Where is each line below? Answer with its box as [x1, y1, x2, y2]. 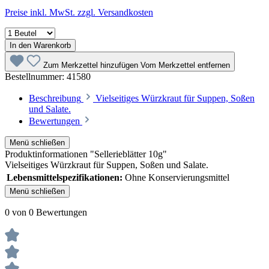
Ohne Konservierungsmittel [125, 172, 229, 183]
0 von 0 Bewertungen [5, 207, 87, 217]
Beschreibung [29, 92, 81, 103]
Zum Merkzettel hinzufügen [43, 60, 141, 70]
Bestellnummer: [5, 71, 67, 82]
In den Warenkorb [10, 40, 71, 50]
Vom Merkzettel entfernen [141, 60, 230, 70]
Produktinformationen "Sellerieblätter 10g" [5, 148, 167, 159]
